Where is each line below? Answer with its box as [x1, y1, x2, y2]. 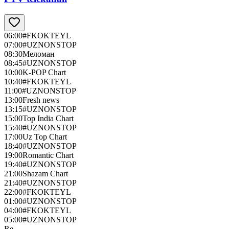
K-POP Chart [22, 68, 66, 77]
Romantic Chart [22, 151, 74, 160]
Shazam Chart [22, 169, 68, 178]
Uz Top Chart [22, 132, 67, 142]
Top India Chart [22, 114, 74, 123]
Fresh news [22, 96, 59, 105]
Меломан [22, 50, 55, 59]
